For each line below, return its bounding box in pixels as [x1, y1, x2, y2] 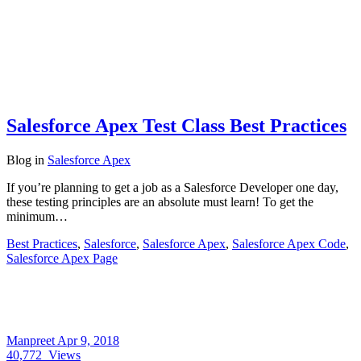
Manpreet [6, 334, 57, 348]
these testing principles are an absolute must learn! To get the [6, 195, 313, 210]
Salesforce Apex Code [232, 237, 346, 251]
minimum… [6, 210, 68, 224]
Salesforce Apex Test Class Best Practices [6, 115, 346, 137]
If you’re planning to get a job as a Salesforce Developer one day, [6, 180, 338, 195]
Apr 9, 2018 [57, 334, 119, 348]
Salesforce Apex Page [6, 251, 118, 266]
